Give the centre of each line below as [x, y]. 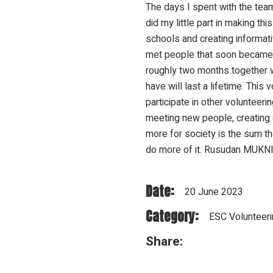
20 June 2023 [214, 192]
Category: [172, 216]
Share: [164, 242]
